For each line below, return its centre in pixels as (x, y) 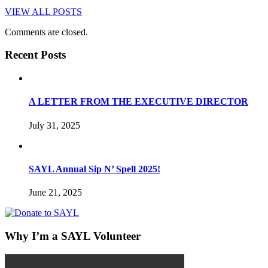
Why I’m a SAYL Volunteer (73, 236)
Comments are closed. (46, 32)
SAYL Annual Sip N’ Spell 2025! (95, 169)
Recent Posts (35, 55)
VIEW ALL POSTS (43, 11)
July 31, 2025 (54, 125)
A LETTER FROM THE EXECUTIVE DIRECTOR (138, 102)
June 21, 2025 (55, 193)
